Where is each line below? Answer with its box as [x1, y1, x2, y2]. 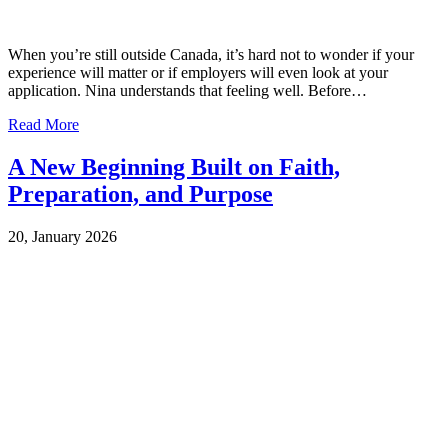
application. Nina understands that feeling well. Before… [8, 82, 367, 100]
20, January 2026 [8, 228, 117, 246]
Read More [8, 116, 79, 134]
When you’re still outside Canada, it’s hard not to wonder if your [8, 46, 414, 64]
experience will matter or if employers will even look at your [8, 64, 388, 82]
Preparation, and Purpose [8, 181, 273, 208]
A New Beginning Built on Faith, [8, 154, 340, 181]
